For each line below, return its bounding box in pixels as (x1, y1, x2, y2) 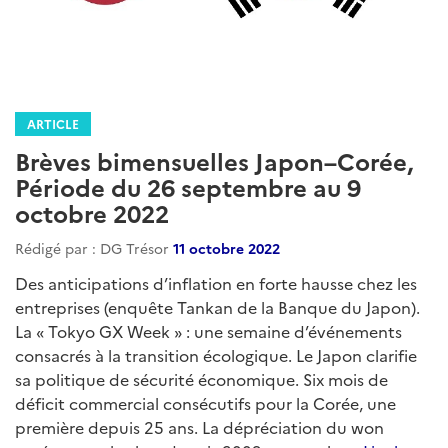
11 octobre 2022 (173, 237, 280, 258)
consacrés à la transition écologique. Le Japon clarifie (15, 343, 417, 366)
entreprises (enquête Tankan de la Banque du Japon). (15, 295, 420, 318)
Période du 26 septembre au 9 (15, 169, 361, 203)
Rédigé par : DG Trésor (15, 237, 173, 258)
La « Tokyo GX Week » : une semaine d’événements (15, 319, 402, 342)
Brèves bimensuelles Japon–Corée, (15, 143, 413, 177)
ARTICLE (27, 114, 79, 132)
